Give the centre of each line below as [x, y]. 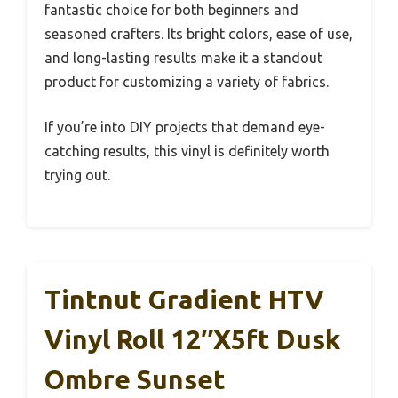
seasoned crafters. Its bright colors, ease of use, [199, 33]
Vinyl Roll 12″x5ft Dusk [192, 339]
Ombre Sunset [135, 379]
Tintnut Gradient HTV [184, 299]
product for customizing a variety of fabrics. [187, 81]
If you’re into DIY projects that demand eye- [185, 127]
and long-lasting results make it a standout [183, 57]
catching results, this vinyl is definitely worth [187, 151]
